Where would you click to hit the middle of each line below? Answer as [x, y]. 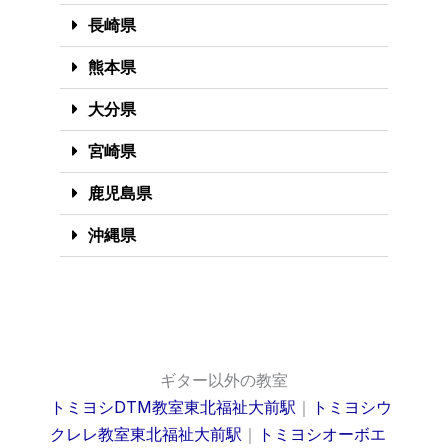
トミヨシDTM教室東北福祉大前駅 [173, 406]
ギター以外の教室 [224, 379]
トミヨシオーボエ [322, 433]
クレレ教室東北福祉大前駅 [146, 433]
